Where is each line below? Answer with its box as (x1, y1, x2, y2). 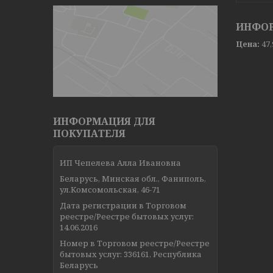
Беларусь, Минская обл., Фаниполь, (60, 172, 206, 184)
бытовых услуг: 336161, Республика (60, 248, 202, 260)
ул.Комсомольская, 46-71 (60, 183, 160, 195)
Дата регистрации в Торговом (60, 199, 186, 211)
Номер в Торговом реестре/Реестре (60, 237, 210, 249)
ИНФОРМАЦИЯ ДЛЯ (53, 114, 155, 128)
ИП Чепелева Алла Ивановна (60, 157, 181, 168)
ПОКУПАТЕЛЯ (53, 126, 126, 140)
